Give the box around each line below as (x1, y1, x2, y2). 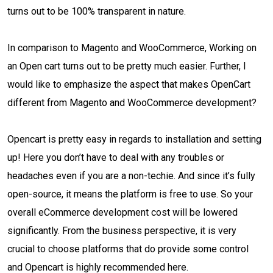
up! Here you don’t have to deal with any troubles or (7, 152, 224, 163)
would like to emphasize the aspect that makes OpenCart (7, 79, 250, 90)
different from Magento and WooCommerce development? (7, 97, 259, 108)
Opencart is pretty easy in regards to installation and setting (7, 133, 261, 145)
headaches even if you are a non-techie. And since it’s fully (7, 170, 255, 182)
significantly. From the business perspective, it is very (7, 225, 236, 236)
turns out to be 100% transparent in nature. (7, 5, 191, 17)
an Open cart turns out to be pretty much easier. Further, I (7, 60, 246, 72)
